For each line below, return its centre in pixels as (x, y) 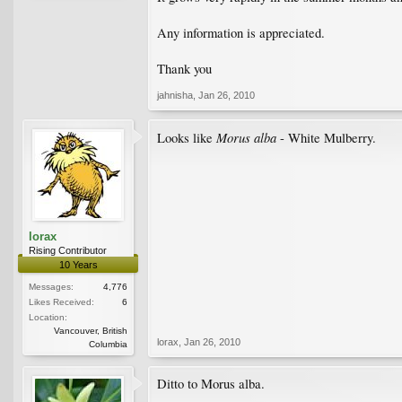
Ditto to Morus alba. (211, 383)
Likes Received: (61, 301)
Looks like (187, 137)
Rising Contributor (68, 250)
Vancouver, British (91, 330)
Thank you (184, 68)
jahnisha (175, 95)
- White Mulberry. (326, 137)
